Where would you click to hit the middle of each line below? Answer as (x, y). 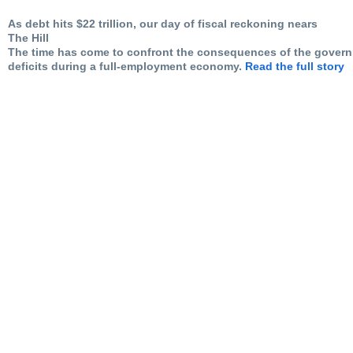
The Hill (28, 37)
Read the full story (295, 66)
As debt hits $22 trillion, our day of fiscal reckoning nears (163, 23)
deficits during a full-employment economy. (126, 66)
